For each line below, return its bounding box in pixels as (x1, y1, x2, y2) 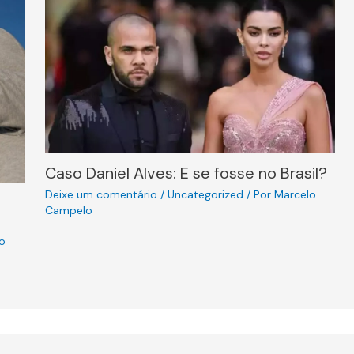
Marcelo (273, 187, 316, 202)
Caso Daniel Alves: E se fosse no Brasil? (44, 163, 327, 184)
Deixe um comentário (44, 187, 157, 202)
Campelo (44, 203, 92, 218)
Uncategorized (167, 187, 243, 202)
